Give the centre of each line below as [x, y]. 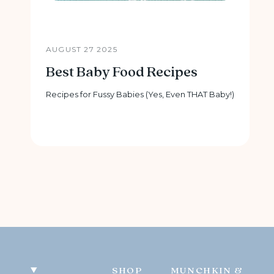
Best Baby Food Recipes [122, 72]
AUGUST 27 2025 [82, 49]
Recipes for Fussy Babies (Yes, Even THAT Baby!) [140, 94]
